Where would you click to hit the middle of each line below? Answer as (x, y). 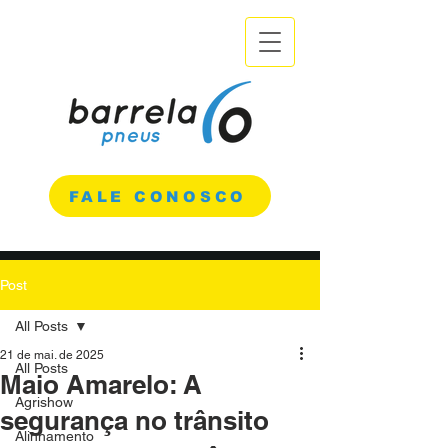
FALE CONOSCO (158, 196)
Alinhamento (54, 436)
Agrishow (44, 402)
